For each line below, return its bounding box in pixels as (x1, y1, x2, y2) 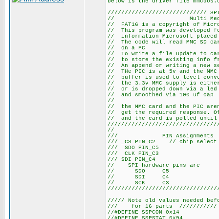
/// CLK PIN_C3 (108, 151, 159, 156)
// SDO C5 (108, 168, 169, 174)
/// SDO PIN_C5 (108, 145, 159, 151)
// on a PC (108, 45, 145, 51)
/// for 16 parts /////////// (108, 203, 217, 209)
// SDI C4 (108, 174, 169, 180)
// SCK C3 (108, 180, 169, 186)
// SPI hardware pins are (108, 162, 200, 168)
